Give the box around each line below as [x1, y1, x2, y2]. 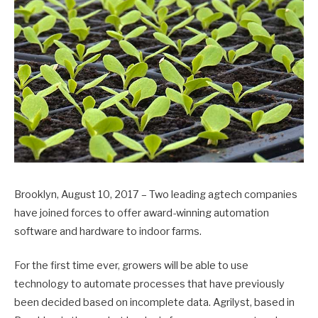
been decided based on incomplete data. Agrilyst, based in [14, 295, 295, 309]
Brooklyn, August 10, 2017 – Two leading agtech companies [14, 187, 297, 201]
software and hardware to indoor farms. [14, 224, 202, 238]
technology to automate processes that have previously [14, 277, 285, 290]
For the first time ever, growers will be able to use [14, 258, 248, 272]
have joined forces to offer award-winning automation [14, 206, 269, 219]
